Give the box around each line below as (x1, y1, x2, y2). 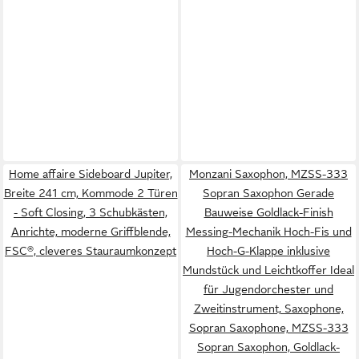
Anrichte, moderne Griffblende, (10, 224, 171, 238)
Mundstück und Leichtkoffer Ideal (183, 263, 354, 276)
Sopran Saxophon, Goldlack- (197, 340, 340, 353)
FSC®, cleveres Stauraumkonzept (5, 244, 176, 257)
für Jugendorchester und (204, 282, 333, 296)
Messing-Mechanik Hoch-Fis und (185, 224, 352, 238)
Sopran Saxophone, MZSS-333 (188, 321, 349, 334)
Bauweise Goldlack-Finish (204, 205, 333, 219)
